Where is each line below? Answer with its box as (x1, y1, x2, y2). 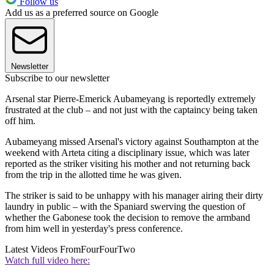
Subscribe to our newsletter (5, 72, 109, 83)
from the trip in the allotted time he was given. (5, 169, 184, 180)
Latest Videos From (5, 243, 81, 254)
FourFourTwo (81, 243, 135, 254)
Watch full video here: (5, 254, 90, 265)
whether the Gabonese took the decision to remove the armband (5, 212, 250, 223)
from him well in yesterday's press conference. (5, 223, 183, 234)
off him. (5, 115, 35, 126)
